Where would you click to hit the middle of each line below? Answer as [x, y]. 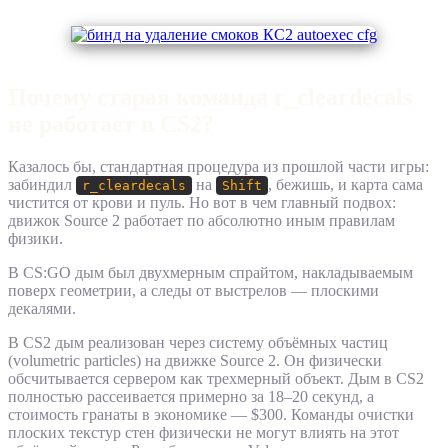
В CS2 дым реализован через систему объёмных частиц [198, 343]
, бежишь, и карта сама [345, 185]
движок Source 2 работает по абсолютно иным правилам [201, 221]
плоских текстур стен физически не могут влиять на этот [203, 433]
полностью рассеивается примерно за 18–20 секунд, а [191, 397]
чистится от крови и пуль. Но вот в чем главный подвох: [202, 203]
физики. [35, 239]
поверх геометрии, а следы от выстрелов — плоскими [193, 291]
